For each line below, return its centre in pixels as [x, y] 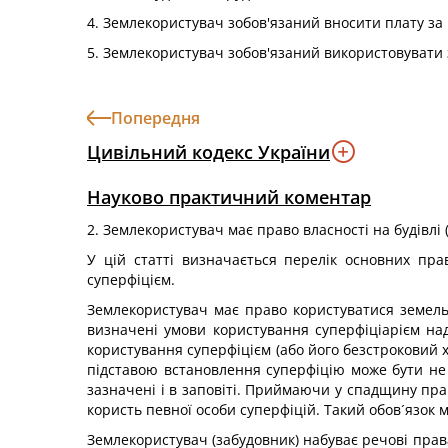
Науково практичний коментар [229, 197]
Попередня [155, 118]
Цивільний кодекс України [208, 151]
